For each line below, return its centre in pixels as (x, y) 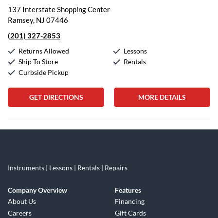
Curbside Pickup (44, 72)
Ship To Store (38, 62)
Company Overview (37, 190)
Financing (130, 201)
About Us (22, 201)
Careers (20, 213)
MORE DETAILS (162, 97)
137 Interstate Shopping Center (59, 9)
